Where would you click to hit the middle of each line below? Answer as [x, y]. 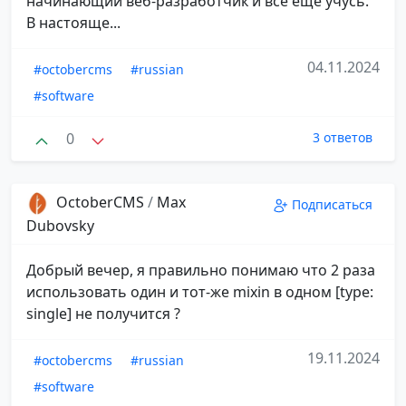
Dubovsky [60, 226]
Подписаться [332, 205]
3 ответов [343, 137]
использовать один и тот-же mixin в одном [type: [200, 292]
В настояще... [73, 22]
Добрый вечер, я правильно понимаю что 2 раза [201, 271]
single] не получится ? [103, 314]
